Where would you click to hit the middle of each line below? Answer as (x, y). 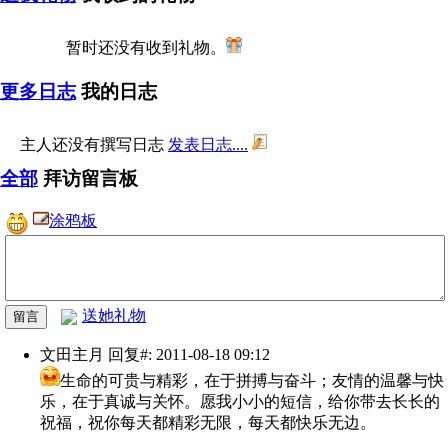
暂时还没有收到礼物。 (138, 47)
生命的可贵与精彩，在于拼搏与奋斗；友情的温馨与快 (252, 380)
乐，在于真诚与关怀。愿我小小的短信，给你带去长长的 (240, 401)
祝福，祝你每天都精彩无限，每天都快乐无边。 (208, 422)
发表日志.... (208, 144)
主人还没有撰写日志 (94, 144)
